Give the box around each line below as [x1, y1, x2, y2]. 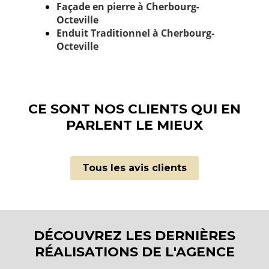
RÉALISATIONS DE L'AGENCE [34, 243, 235, 260]
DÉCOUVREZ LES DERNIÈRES [34, 227, 235, 244]
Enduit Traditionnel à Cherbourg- [56, 26, 214, 40]
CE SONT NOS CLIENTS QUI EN [28, 101, 241, 117]
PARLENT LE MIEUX [66, 117, 203, 133]
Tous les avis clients [82, 162, 187, 174]
